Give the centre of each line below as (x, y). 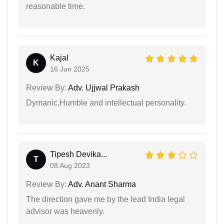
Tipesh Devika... (78, 154)
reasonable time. (55, 6)
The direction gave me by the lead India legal (105, 199)
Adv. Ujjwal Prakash (103, 87)
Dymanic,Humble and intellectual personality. (106, 102)
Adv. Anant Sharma (101, 184)
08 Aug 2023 (70, 165)
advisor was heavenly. (65, 211)
